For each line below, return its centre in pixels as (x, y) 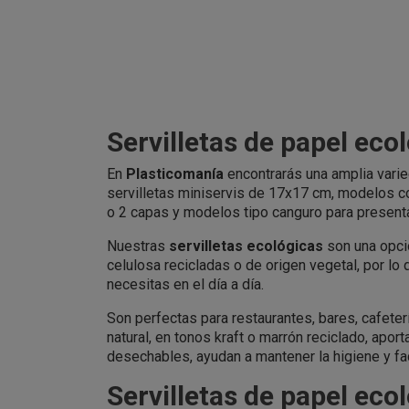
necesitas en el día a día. (185, 284)
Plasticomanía (175, 173)
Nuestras (138, 246)
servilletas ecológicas (246, 246)
